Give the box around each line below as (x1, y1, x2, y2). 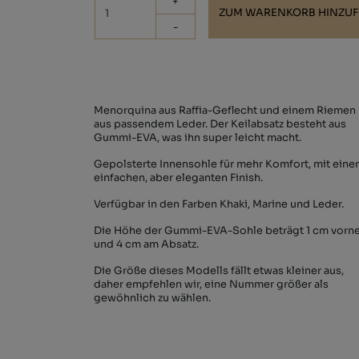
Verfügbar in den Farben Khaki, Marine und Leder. (94, 198, 344, 211)
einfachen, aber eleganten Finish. (94, 171, 263, 184)
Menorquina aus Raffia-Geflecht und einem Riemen (94, 104, 356, 117)
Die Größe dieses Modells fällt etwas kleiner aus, (94, 264, 344, 277)
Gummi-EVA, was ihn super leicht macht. (94, 131, 301, 144)
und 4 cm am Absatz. (94, 238, 199, 251)
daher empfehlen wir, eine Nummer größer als (94, 278, 329, 291)
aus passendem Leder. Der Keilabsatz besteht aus (94, 118, 346, 131)
